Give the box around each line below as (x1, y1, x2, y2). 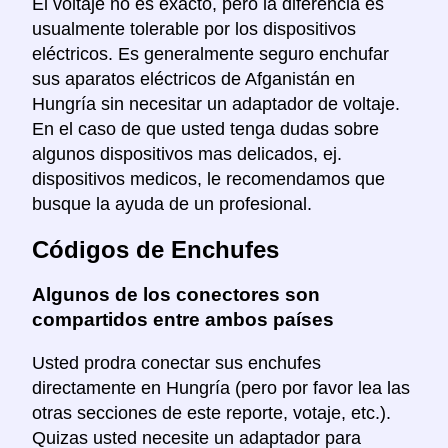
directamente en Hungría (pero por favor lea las (32, 377, 410, 398)
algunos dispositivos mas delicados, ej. (32, 144, 342, 165)
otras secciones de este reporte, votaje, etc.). (32, 402, 391, 423)
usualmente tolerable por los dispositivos (32, 19, 356, 40)
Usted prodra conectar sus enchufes (32, 352, 321, 373)
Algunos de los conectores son (32, 283, 320, 305)
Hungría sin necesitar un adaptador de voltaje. (32, 94, 400, 115)
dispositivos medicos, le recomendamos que (32, 169, 385, 190)
